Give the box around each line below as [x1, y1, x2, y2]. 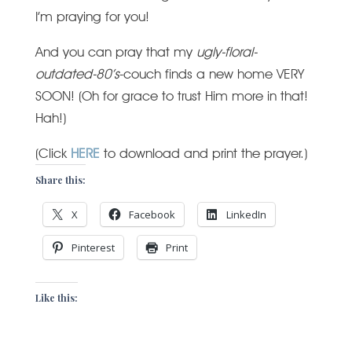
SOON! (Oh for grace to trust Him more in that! [35, 88, 308, 104]
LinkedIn [225, 207, 266, 222]
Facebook [128, 207, 175, 222]
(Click [35, 145, 71, 161]
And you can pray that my [35, 44, 196, 60]
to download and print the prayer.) [103, 145, 307, 161]
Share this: [35, 174, 86, 186]
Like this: [35, 291, 78, 304]
